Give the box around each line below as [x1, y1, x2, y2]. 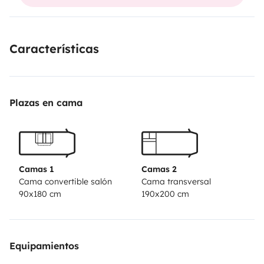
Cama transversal [141, 176, 211, 187]
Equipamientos [9, 240, 79, 252]
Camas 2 [141, 164, 177, 175]
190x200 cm [141, 189, 189, 200]
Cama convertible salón [19, 176, 112, 187]
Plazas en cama [9, 96, 82, 108]
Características [9, 41, 99, 56]
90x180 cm [19, 189, 61, 200]
